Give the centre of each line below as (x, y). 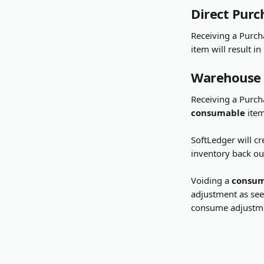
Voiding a (211, 180)
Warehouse (226, 77)
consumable (218, 113)
